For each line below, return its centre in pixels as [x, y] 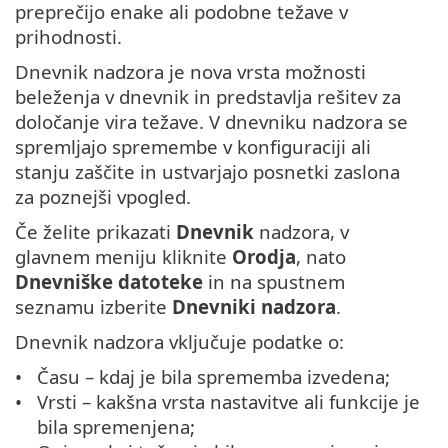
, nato [321, 257]
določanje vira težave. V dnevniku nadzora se [211, 122]
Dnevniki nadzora [254, 307]
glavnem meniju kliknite [123, 257]
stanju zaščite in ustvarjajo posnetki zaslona [207, 172]
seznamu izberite [93, 307]
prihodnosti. [68, 37]
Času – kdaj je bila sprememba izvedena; [214, 377]
